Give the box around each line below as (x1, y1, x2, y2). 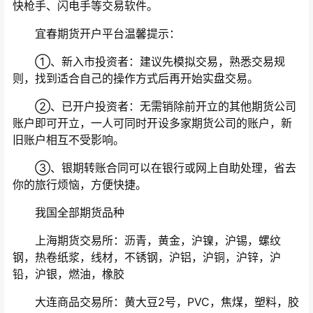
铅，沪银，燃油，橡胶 (13, 267, 124, 282)
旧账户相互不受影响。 (13, 133, 124, 147)
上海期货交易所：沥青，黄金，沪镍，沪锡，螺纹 (13, 233, 281, 248)
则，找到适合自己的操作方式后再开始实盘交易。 (13, 71, 259, 86)
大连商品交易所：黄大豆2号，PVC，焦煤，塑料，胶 (13, 295, 299, 310)
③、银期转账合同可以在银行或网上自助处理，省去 (13, 161, 296, 175)
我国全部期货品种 (13, 205, 124, 220)
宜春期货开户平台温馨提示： (13, 27, 180, 41)
